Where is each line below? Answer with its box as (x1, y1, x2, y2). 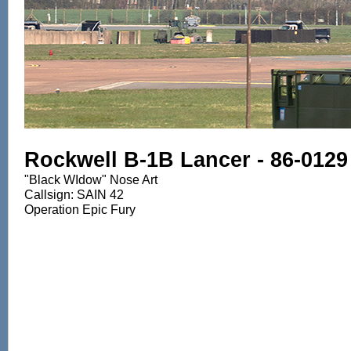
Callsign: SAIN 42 (24, 188, 124, 202)
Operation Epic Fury (24, 203, 136, 217)
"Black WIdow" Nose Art (24, 173, 157, 187)
